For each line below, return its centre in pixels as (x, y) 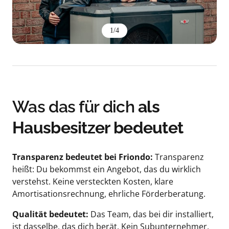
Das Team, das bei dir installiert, (152, 214)
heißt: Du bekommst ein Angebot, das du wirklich (107, 169)
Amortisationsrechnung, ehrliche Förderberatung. (109, 194)
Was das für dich (75, 107)
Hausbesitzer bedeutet (98, 128)
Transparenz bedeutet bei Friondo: (84, 157)
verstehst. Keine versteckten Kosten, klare (93, 182)
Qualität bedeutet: (51, 214)
